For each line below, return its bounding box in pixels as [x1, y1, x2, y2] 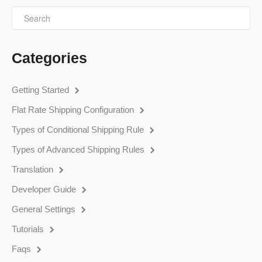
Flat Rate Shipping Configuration [12, 104, 136, 115]
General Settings [12, 204, 78, 214]
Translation [12, 164, 56, 174]
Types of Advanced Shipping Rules [12, 144, 147, 154]
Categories [12, 49, 87, 66]
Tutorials [12, 223, 46, 234]
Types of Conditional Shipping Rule [12, 124, 146, 135]
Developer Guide [12, 184, 78, 194]
